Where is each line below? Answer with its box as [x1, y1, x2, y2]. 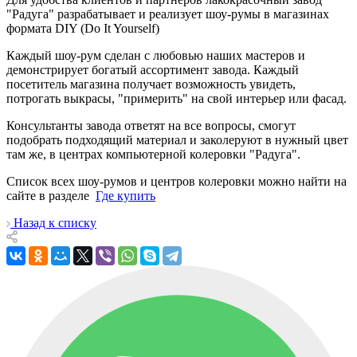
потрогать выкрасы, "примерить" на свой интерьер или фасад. [6, 92, 347, 106]
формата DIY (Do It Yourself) [6, 22, 159, 36]
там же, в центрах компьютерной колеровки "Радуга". [6, 147, 300, 162]
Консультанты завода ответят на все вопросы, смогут [6, 119, 296, 133]
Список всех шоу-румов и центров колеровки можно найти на [6, 175, 347, 189]
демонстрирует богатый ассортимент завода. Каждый [6, 63, 299, 77]
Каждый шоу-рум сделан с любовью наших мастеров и [6, 49, 305, 63]
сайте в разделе [6, 189, 96, 203]
